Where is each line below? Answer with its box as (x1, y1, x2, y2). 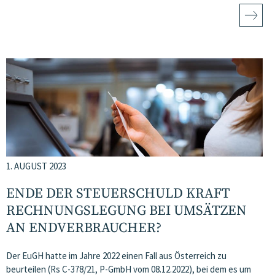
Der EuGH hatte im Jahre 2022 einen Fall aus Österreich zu (6, 250, 227, 261)
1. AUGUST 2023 (6, 160, 66, 172)
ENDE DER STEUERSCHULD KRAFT (6, 185, 230, 203)
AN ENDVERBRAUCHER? (6, 219, 161, 237)
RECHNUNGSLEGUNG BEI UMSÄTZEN (6, 202, 247, 220)
